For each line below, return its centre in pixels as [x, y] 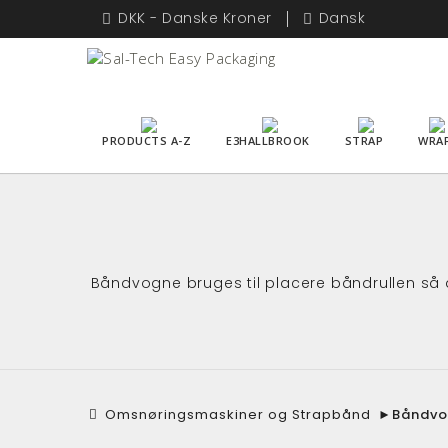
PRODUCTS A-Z [146, 140]
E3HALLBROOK [268, 140]
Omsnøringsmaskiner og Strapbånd [238, 414]
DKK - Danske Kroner [195, 18]
